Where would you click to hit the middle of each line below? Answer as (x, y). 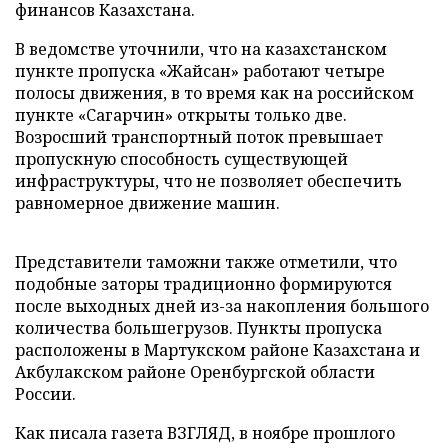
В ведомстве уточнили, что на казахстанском (201, 49)
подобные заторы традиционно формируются (203, 284)
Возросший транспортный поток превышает (199, 137)
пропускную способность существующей (181, 159)
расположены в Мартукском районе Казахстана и (217, 350)
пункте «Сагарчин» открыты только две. (181, 115)
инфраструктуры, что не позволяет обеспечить (208, 181)
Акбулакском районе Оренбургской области (195, 372)
